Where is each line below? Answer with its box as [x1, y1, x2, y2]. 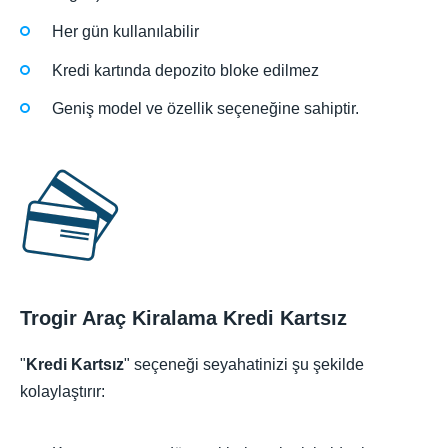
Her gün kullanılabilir [52, 23, 199, 41]
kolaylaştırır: [20, 383, 105, 400]
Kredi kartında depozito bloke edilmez [52, 61, 319, 79]
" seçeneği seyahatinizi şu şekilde [124, 356, 364, 373]
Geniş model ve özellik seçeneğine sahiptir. [52, 99, 359, 117]
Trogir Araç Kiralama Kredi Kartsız [20, 307, 347, 329]
